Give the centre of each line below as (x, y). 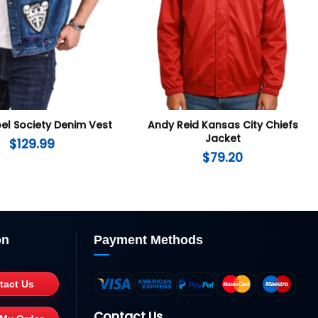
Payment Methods (149, 240)
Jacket (223, 138)
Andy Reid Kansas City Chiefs (223, 125)
